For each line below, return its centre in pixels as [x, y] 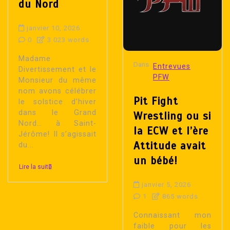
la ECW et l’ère [171, 131]
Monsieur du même [57, 80]
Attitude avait [170, 146]
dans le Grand [57, 112]
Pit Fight [156, 101]
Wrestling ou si [172, 116]
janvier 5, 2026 [166, 184]
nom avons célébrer [57, 91]
